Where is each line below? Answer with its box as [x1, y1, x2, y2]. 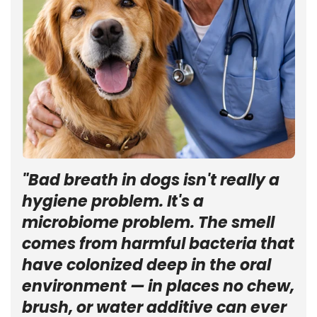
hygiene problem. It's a [22, 190, 204, 212]
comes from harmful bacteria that [22, 232, 294, 255]
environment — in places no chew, [22, 275, 294, 297]
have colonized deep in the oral [22, 253, 271, 276]
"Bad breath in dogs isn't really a [22, 168, 279, 191]
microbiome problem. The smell [22, 211, 275, 234]
